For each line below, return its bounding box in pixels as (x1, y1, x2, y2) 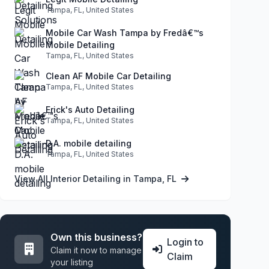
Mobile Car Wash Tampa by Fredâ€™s (46, 27, 204, 38)
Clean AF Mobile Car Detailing (46, 70, 171, 81)
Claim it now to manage (50, 244, 142, 255)
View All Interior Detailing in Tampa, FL (14, 173, 179, 184)
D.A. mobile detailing (46, 138, 131, 148)
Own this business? (50, 231, 142, 243)
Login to (166, 235, 204, 248)
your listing (50, 256, 93, 267)
